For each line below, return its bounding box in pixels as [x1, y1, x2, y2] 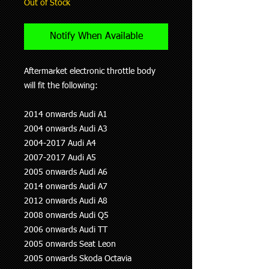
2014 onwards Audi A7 [24, 183, 107, 192]
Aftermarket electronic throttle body [24, 67, 156, 76]
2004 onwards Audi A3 [24, 125, 107, 134]
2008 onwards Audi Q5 [24, 211, 109, 220]
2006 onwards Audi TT [24, 226, 107, 235]
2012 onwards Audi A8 [24, 197, 107, 206]
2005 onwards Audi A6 [24, 168, 107, 177]
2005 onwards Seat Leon [24, 240, 116, 249]
